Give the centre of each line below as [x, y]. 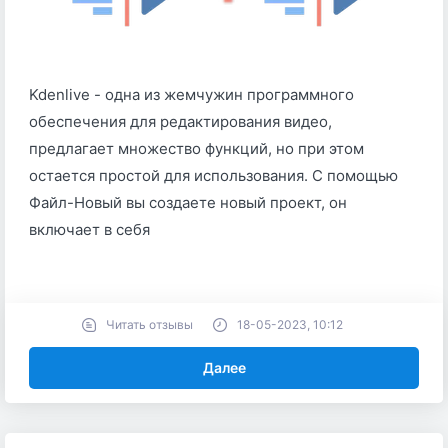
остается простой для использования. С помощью [213, 175]
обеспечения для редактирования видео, [180, 121]
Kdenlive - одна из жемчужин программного [191, 94]
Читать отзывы [149, 324]
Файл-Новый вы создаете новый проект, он [188, 202]
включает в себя [89, 229]
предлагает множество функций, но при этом [196, 148]
